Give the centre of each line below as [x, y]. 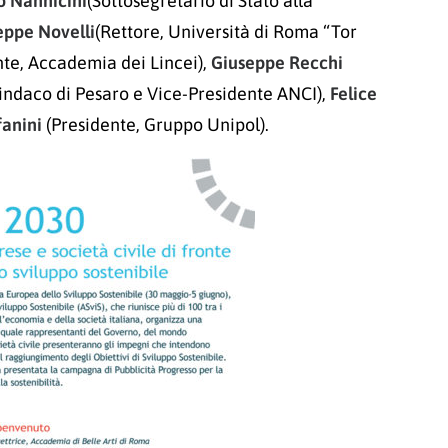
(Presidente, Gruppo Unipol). [155, 124]
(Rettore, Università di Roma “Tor [226, 31]
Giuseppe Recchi [277, 62]
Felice [353, 93]
